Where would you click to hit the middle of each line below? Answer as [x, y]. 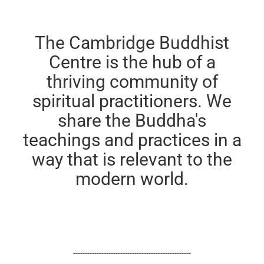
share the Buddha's [132, 120]
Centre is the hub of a [132, 62]
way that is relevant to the [132, 159]
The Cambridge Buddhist [132, 42]
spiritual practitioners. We [132, 101]
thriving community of [132, 81]
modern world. [132, 179]
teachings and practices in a [132, 140]
